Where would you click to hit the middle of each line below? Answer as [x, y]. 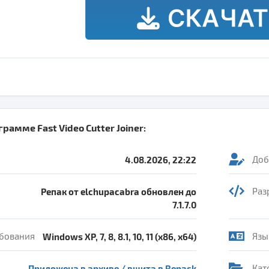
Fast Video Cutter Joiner [90, 127]
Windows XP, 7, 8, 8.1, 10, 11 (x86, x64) [119, 236]
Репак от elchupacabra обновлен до [119, 191]
